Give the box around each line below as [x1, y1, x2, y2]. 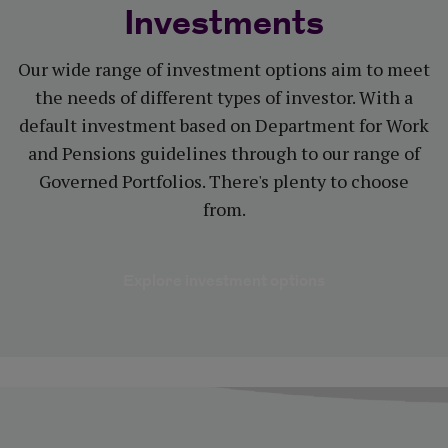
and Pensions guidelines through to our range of [28, 141, 420, 166]
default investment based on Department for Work [19, 113, 429, 138]
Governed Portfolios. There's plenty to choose [39, 169, 409, 194]
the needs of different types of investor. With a [35, 85, 413, 110]
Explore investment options [123, 270, 325, 294]
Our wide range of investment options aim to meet [18, 57, 430, 82]
